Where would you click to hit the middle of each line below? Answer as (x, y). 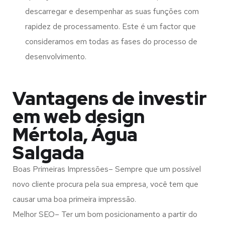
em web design (79, 117)
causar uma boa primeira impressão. (74, 199)
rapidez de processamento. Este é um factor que (110, 27)
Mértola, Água (75, 135)
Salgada (48, 153)
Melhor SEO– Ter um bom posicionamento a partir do (105, 214)
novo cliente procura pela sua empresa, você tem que (105, 184)
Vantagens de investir (110, 99)
